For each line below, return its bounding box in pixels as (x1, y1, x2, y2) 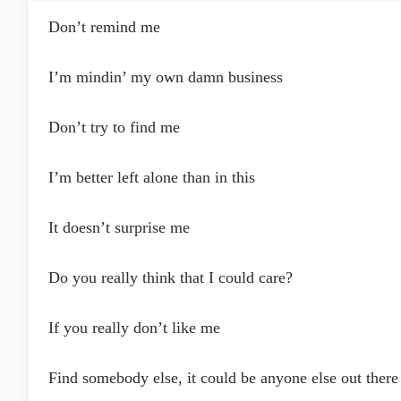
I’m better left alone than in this (48, 168, 255, 186)
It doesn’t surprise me (48, 218, 190, 236)
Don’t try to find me (48, 118, 180, 136)
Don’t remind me (48, 18, 160, 36)
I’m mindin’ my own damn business (48, 68, 283, 86)
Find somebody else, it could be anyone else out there (48, 369, 398, 387)
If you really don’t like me (48, 319, 220, 337)
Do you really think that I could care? (48, 269, 293, 286)
